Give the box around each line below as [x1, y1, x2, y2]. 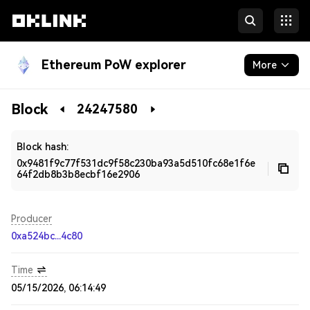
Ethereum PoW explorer [42, 57, 186, 72]
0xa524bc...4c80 [11, 230, 82, 241]
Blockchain [11, 98, 65, 109]
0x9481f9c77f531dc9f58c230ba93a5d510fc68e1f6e [17, 158, 255, 169]
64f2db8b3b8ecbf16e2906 [17, 169, 140, 180]
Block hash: [17, 141, 69, 152]
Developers [11, 125, 68, 136]
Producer [11, 213, 52, 224]
